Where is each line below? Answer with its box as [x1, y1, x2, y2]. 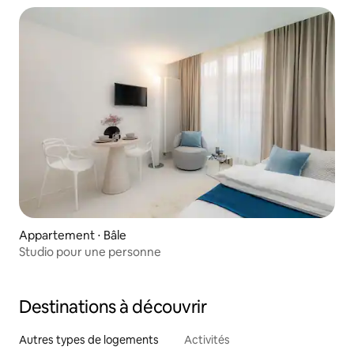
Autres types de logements [19, 333, 159, 348]
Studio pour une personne [19, 244, 161, 260]
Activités [184, 333, 230, 348]
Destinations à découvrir [19, 296, 207, 319]
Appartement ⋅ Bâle [19, 228, 126, 243]
